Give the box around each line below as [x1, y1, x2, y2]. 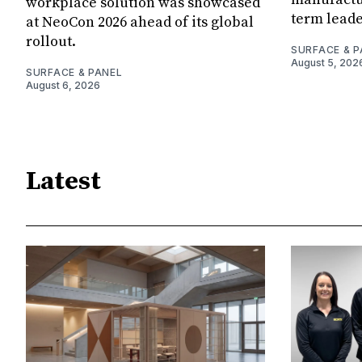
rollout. [26, 32, 76, 52]
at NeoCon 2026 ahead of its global [26, 13, 254, 32]
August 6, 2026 [26, 79, 100, 92]
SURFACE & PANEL [26, 66, 123, 79]
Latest [26, 165, 101, 198]
